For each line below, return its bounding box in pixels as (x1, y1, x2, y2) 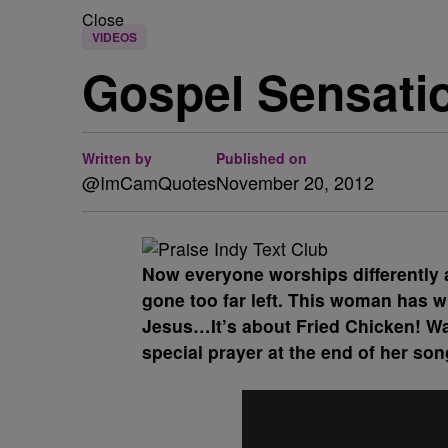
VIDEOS (92, 28, 137, 46)
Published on (216, 148, 307, 168)
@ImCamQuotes (82, 169, 216, 195)
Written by (82, 148, 152, 168)
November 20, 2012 (216, 169, 374, 195)
